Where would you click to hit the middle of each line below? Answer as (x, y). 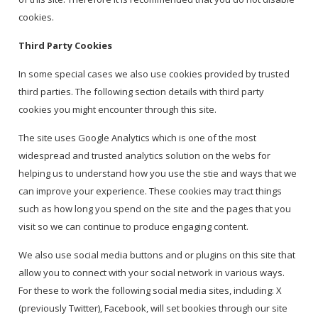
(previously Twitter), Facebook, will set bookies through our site (153, 308)
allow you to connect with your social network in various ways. (152, 273)
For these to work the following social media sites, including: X (150, 291)
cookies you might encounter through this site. (119, 110)
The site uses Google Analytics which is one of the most (138, 138)
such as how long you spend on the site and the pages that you (155, 209)
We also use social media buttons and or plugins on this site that (157, 255)
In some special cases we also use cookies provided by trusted (154, 74)
